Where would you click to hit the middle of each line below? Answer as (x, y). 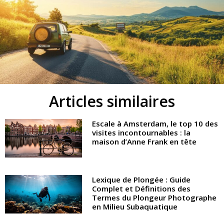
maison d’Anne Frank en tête (144, 141)
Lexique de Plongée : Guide (141, 179)
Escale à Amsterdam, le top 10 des (155, 123)
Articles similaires (112, 101)
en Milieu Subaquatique (135, 206)
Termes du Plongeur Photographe (154, 197)
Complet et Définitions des (141, 188)
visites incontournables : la (141, 132)
